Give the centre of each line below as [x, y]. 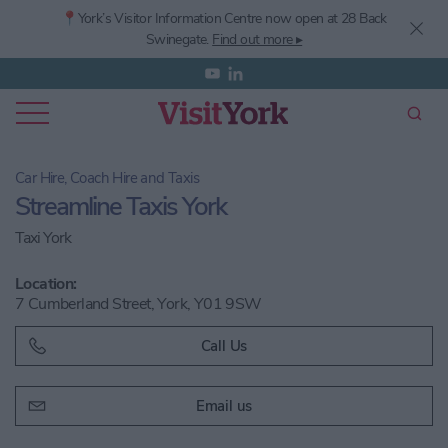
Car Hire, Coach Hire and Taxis [107, 178]
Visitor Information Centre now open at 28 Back [250, 18]
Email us [224, 406]
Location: [46, 284]
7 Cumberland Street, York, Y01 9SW [138, 304]
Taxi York [43, 238]
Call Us [224, 346]
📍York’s [86, 18]
